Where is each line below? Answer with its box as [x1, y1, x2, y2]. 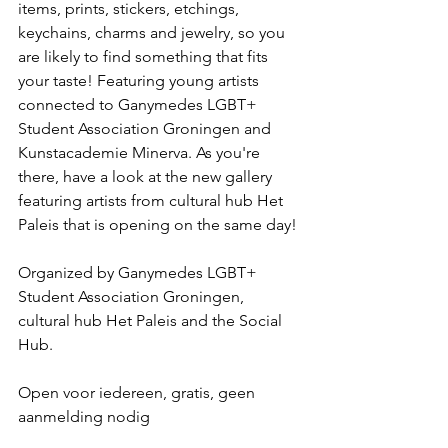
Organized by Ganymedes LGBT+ [18, 263, 261, 282]
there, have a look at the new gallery [18, 167, 276, 186]
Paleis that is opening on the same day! [18, 215, 297, 234]
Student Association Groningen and [18, 119, 275, 138]
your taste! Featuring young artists [18, 71, 263, 90]
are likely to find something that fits [18, 47, 272, 66]
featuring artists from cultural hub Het [18, 191, 287, 210]
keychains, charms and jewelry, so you [18, 23, 289, 42]
